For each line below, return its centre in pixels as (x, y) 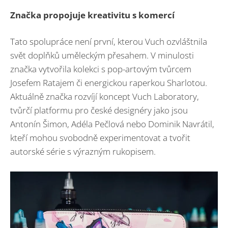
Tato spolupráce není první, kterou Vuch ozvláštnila (109, 42)
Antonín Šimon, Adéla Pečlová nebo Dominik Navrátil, (112, 124)
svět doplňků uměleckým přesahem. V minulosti (102, 55)
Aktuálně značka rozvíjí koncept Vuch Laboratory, (105, 97)
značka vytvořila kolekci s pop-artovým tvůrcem (101, 69)
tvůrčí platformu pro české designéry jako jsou (99, 110)
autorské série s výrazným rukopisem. (83, 152)
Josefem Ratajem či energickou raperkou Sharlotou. (109, 83)
